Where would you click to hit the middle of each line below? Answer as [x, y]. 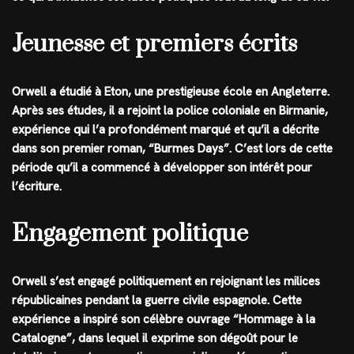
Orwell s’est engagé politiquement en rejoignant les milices [166, 281]
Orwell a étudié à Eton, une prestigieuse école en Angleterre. [171, 91]
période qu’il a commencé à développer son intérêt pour [162, 167]
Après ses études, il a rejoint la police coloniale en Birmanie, [170, 110]
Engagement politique [130, 233]
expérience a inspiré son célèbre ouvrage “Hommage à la [164, 319]
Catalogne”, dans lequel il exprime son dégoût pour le [155, 338]
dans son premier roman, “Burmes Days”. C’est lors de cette [172, 148]
